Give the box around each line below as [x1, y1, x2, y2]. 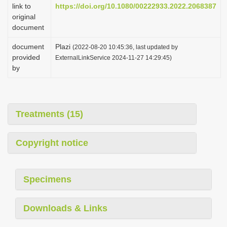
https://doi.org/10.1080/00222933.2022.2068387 [55, 2, 216, 10]
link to [12, 2, 31, 10]
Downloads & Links [23, 203, 107, 213]
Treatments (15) [16, 109, 83, 119]
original [12, 13, 35, 21]
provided [12, 53, 40, 61]
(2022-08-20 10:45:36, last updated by [72, 44, 178, 50]
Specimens [23, 174, 71, 184]
